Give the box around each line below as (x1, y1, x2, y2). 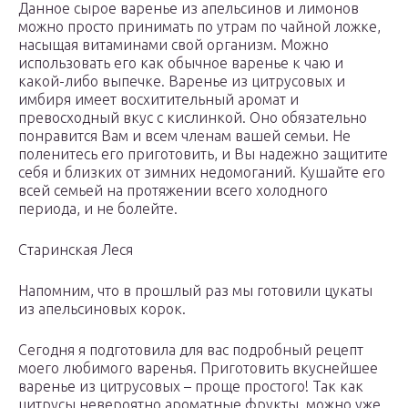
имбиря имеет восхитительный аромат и (18, 91, 299, 108)
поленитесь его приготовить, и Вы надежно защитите (18, 146, 388, 163)
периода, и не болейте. (18, 200, 178, 218)
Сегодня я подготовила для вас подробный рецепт (18, 342, 363, 359)
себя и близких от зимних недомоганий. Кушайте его (18, 164, 385, 181)
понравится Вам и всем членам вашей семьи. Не (18, 127, 351, 145)
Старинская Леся (18, 241, 133, 259)
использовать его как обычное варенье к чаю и (18, 55, 343, 72)
